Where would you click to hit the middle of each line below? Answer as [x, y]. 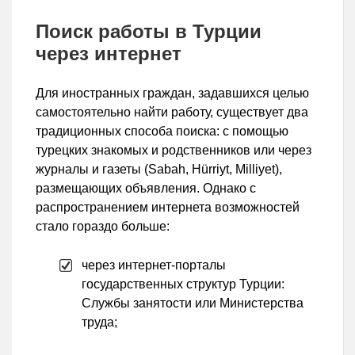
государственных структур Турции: [183, 284]
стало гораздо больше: [103, 227]
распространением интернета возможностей [168, 208]
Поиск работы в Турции [149, 32]
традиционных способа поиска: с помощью [162, 132]
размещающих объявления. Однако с [146, 189]
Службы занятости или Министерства [193, 303]
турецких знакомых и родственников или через [174, 151]
